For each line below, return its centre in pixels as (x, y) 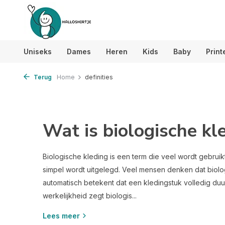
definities (99, 77)
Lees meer (61, 216)
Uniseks (38, 51)
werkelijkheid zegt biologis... (90, 196)
